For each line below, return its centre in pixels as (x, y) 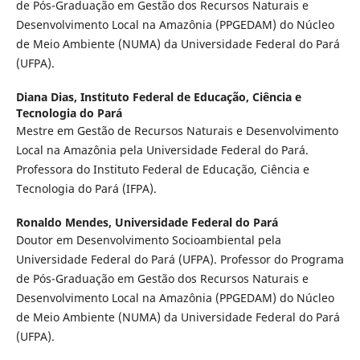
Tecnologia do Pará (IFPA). (86, 189)
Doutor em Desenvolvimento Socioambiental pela (148, 240)
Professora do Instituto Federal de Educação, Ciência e (162, 170)
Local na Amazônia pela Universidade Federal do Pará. (162, 150)
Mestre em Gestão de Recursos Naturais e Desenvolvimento (177, 131)
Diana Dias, (48, 97)
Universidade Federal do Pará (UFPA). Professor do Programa (180, 260)
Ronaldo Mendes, (65, 223)
